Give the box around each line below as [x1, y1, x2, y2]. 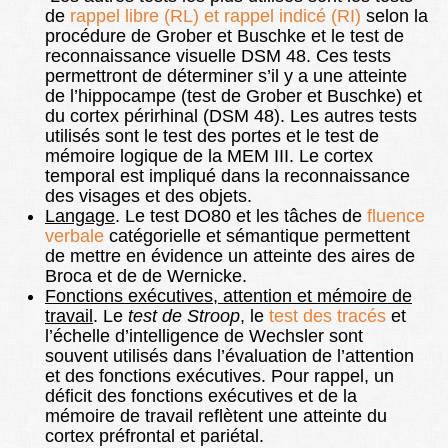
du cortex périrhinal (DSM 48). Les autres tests [45, 106, 417, 127]
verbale [45, 226, 104, 247]
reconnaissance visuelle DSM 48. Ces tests [45, 46, 391, 67]
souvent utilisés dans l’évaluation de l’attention [45, 346, 414, 367]
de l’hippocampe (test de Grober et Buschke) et [45, 86, 422, 107]
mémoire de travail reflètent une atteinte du [45, 406, 387, 427]
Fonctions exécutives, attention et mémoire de [45, 286, 412, 307]
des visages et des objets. [45, 186, 252, 207]
